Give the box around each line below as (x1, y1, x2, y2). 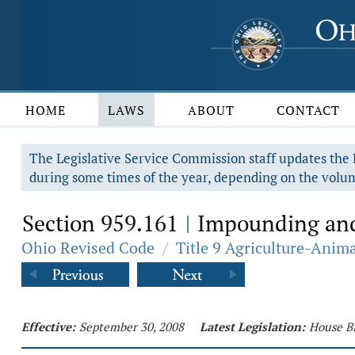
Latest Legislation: (200, 319, 305, 334)
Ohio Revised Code (21, 237, 155, 258)
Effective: (21, 319, 75, 334)
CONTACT (277, 101, 341, 119)
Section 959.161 (22, 208, 184, 238)
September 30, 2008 (79, 319, 184, 334)
